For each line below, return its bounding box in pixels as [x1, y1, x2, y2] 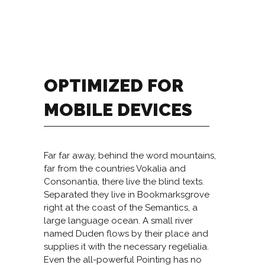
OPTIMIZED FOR [44, 75, 183, 96]
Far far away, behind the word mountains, [44, 150, 216, 161]
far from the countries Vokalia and [44, 163, 186, 174]
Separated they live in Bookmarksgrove [44, 189, 209, 201]
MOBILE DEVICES [44, 99, 192, 121]
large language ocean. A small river [44, 215, 193, 227]
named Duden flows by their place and [44, 228, 208, 240]
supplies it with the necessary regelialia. [44, 241, 209, 253]
